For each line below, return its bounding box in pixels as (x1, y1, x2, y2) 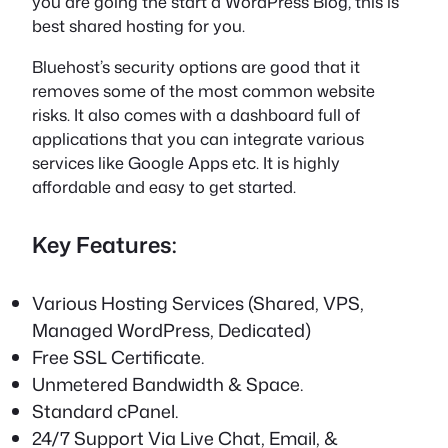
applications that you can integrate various (32, 126, 364, 150)
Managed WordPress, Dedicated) (32, 317, 311, 344)
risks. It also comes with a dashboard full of (32, 102, 360, 126)
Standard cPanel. (32, 398, 178, 425)
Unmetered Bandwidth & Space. (32, 371, 303, 398)
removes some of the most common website (32, 78, 375, 102)
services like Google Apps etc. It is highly (32, 150, 340, 174)
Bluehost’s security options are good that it (32, 54, 360, 78)
